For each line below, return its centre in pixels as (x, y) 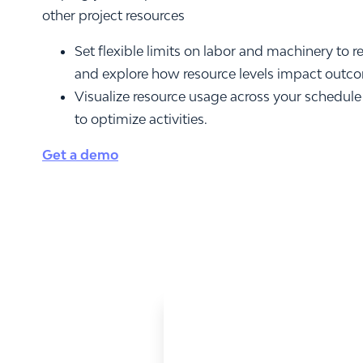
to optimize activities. (141, 119)
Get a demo (80, 154)
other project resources (113, 15)
